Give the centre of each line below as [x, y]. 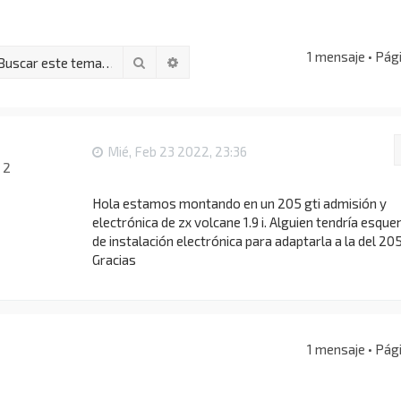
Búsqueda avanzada [239, 61]
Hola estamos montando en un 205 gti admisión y [239, 203]
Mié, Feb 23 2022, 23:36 [177, 151]
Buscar [167, 61]
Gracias [114, 260]
